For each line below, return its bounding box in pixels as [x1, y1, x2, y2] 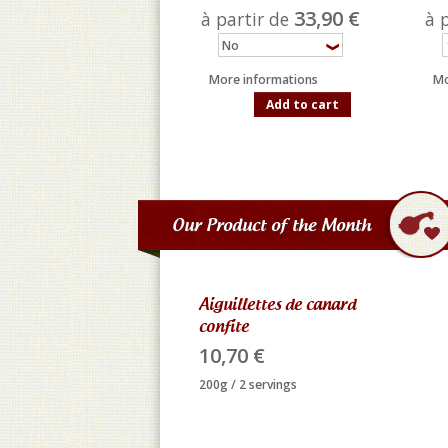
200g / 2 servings [199, 376, 297, 393]
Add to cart [266, 96, 339, 113]
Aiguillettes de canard [199, 294, 356, 314]
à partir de [200, 8, 294, 31]
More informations [209, 71, 318, 88]
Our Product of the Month [172, 214, 371, 235]
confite [199, 316, 249, 336]
